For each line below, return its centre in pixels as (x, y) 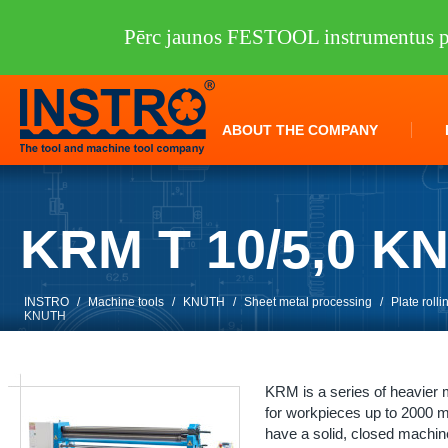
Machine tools (126, 302)
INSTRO (46, 302)
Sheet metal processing (308, 302)
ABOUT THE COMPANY (300, 130)
